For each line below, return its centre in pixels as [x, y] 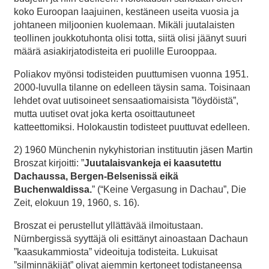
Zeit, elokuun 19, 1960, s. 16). [77, 202]
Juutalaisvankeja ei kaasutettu [153, 163]
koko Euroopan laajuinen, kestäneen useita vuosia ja [126, 11]
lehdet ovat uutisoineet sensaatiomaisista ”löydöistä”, [126, 100]
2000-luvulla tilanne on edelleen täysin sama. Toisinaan [132, 87]
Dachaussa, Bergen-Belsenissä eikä [96, 176]
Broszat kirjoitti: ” [49, 163]
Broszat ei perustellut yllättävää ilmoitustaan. [108, 225]
